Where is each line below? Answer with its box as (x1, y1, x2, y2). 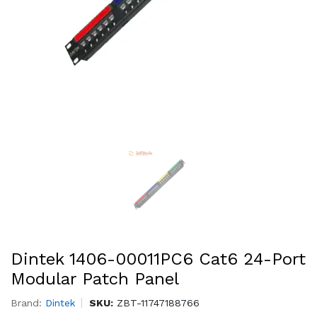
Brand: (11, 297, 45, 309)
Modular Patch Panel (11, 269, 179, 289)
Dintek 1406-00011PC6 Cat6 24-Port (11, 249, 306, 269)
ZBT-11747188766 (113, 297, 200, 309)
